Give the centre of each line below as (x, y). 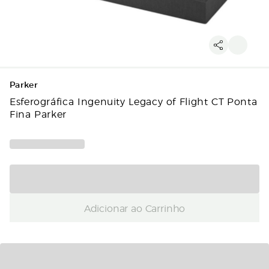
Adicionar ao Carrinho (134, 207)
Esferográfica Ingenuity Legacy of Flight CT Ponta (134, 101)
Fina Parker (38, 113)
